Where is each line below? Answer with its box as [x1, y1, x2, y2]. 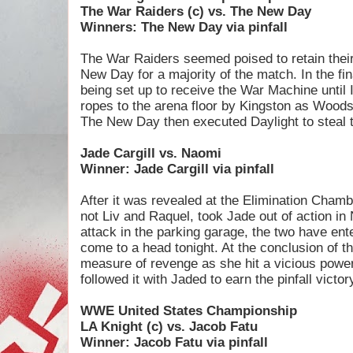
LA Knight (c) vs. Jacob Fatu [80, 319, 258, 334]
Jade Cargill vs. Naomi [80, 146, 221, 161]
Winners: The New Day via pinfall [80, 20, 288, 35]
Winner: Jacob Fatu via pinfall [80, 335, 268, 350]
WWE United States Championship [80, 303, 297, 318]
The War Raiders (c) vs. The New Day [80, 4, 311, 19]
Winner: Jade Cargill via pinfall [80, 162, 274, 176]
